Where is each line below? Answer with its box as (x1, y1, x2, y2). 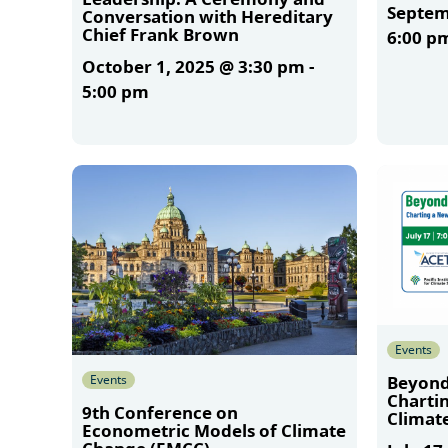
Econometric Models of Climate (82, 418, 346, 442)
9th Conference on (82, 400, 238, 424)
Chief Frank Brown (82, 22, 239, 46)
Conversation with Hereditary (82, 4, 333, 28)
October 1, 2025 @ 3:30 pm (82, 54, 305, 78)
